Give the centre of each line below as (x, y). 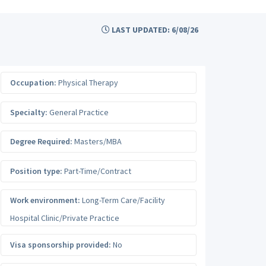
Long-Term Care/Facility (123, 200)
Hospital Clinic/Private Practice (65, 218)
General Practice (78, 112)
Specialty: (29, 112)
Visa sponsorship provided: (61, 244)
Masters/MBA (97, 141)
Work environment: (45, 200)
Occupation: (33, 83)
